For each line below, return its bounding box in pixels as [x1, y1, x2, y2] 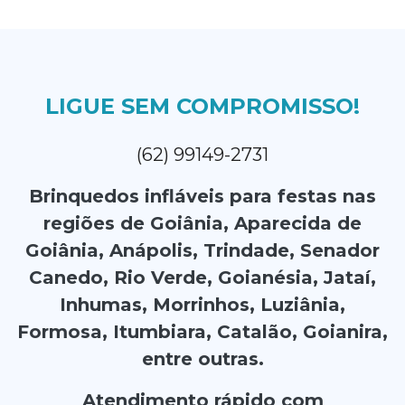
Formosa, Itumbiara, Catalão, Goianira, [17, 321, 388, 344]
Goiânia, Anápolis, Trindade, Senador [25, 240, 380, 262]
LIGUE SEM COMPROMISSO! [45, 93, 360, 120]
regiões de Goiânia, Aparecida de [43, 212, 362, 235]
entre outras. [141, 348, 264, 371]
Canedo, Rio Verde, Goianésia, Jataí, [29, 267, 376, 289]
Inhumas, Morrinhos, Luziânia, [60, 294, 345, 316]
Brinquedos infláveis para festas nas [29, 185, 376, 208]
